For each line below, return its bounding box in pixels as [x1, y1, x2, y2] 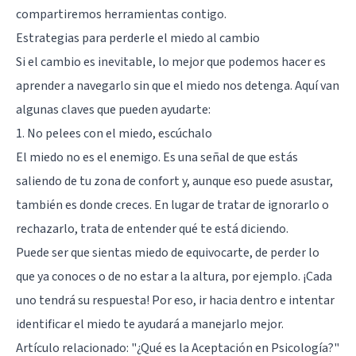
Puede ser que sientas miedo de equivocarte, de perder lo [16, 243, 319, 261]
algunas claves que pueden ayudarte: [16, 100, 211, 118]
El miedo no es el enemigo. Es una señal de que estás [16, 148, 298, 166]
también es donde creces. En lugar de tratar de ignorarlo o [16, 195, 329, 214]
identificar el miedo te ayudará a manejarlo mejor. [16, 315, 284, 333]
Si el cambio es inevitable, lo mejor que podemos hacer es [16, 52, 326, 71]
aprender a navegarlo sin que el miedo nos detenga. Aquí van [16, 76, 339, 95]
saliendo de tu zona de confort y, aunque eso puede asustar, [16, 172, 333, 190]
